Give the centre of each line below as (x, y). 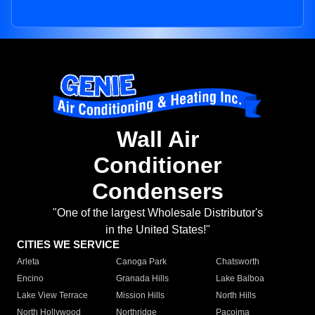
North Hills (236, 296)
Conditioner (157, 166)
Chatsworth (237, 262)
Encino (30, 279)
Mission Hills (141, 296)
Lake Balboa (240, 279)
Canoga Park (142, 262)
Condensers (157, 192)
